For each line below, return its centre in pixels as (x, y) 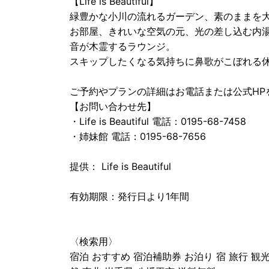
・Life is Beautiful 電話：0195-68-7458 (158, 121)
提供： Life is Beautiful (120, 166)
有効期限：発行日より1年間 (129, 196)
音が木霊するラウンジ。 (122, 46)
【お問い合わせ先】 (113, 106)
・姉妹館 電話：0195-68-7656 (138, 136)
